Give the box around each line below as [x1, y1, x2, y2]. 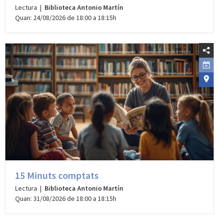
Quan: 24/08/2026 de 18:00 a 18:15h [15, 13, 116, 22]
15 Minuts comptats [15, 169, 99, 181]
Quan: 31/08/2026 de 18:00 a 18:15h [15, 194, 116, 203]
